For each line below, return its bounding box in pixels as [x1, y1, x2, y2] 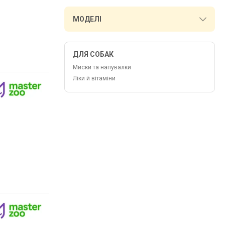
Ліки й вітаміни [73, 75, 116, 82]
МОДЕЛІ [73, 15, 101, 23]
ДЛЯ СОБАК [73, 50, 114, 58]
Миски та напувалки [73, 64, 131, 71]
